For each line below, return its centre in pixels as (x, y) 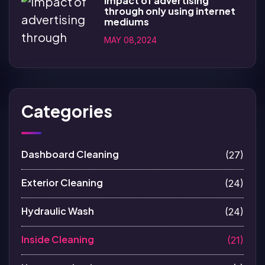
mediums (127, 21)
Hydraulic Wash (58, 211)
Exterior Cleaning (62, 182)
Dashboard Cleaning (70, 154)
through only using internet (170, 11)
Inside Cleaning (58, 239)
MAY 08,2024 (130, 40)
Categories (67, 111)
